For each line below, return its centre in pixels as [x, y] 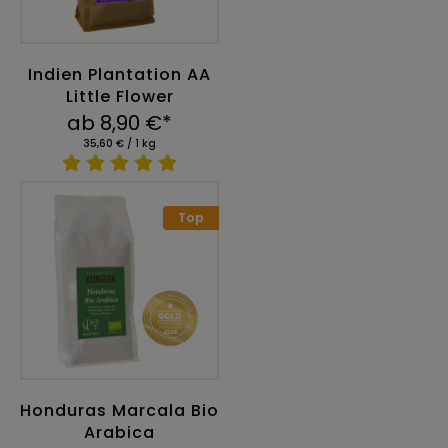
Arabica [119, 433]
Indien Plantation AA [119, 75]
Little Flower [119, 97]
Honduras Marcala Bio [119, 411]
